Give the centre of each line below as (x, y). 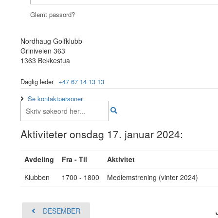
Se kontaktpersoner (55, 99)
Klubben (37, 177)
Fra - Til (74, 159)
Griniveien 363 (43, 51)
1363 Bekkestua (45, 60)
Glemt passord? (53, 14)
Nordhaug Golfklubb (51, 41)
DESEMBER (62, 211)
